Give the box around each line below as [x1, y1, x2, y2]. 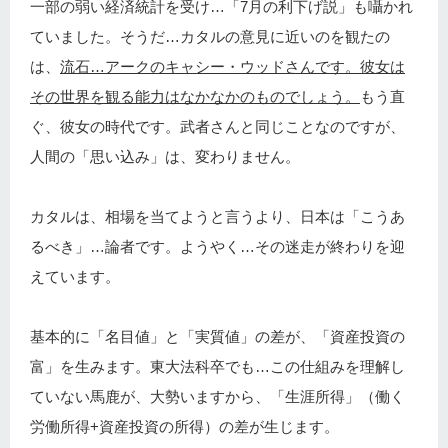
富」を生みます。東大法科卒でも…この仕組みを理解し [30, 358, 405, 376]
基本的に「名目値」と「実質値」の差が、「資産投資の [30, 328, 405, 346]
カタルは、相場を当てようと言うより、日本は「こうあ [30, 208, 405, 226]
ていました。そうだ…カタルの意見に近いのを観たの [30, 28, 390, 46]
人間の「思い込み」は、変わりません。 [30, 148, 300, 166]
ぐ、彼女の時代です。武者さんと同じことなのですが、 [30, 118, 405, 136]
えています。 [30, 268, 120, 286]
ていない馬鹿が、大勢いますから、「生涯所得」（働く [30, 388, 405, 406]
